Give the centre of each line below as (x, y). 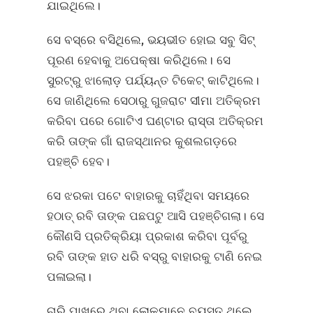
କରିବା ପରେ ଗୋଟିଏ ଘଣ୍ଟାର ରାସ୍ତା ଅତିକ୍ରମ (155, 121)
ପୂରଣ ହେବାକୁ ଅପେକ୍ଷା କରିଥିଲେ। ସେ (139, 60)
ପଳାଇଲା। (70, 277)
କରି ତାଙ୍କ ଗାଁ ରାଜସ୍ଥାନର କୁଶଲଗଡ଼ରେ (142, 141)
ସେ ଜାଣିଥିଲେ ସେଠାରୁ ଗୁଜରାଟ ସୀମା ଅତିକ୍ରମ (154, 101)
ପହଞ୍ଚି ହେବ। (79, 162)
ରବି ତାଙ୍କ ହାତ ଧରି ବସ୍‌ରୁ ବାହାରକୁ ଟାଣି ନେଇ (155, 257)
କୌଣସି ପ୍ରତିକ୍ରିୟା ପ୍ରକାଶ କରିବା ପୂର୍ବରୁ (147, 236)
